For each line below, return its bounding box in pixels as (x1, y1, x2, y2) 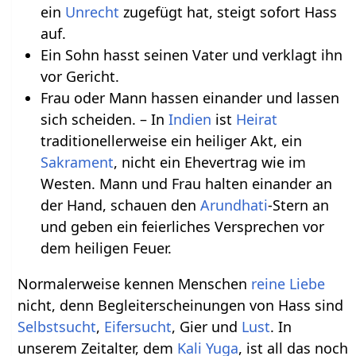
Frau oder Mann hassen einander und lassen (40, 88, 339, 108)
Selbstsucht (17, 317, 97, 337)
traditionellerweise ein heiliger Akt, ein (40, 131, 302, 151)
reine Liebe (251, 274, 326, 294)
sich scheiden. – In (40, 110, 168, 130)
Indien (168, 110, 211, 130)
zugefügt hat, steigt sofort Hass (118, 2, 337, 22)
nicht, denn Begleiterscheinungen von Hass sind (17, 296, 344, 315)
